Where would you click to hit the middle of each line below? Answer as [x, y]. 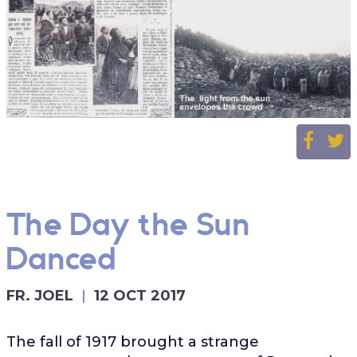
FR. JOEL [39, 296]
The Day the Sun [127, 228]
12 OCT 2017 [139, 296]
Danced [61, 262]
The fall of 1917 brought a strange [132, 342]
